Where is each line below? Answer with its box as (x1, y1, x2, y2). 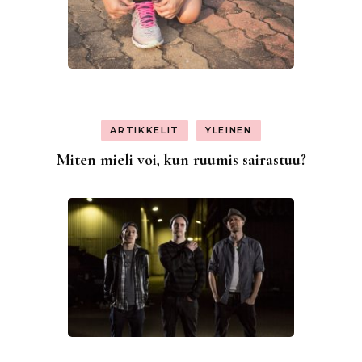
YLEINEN (204, 124, 252, 136)
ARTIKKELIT (110, 124, 179, 136)
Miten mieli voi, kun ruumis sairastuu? (56, 150, 306, 170)
